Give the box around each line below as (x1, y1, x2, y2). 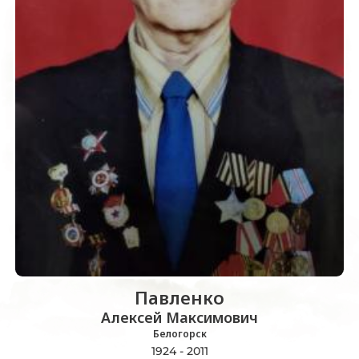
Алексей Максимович (101, 308, 258, 328)
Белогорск (152, 327, 207, 341)
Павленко (135, 285, 224, 310)
